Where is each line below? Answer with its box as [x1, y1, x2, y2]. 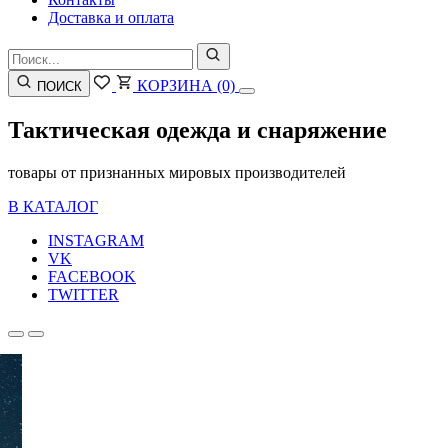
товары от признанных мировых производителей [8, 163, 346, 181]
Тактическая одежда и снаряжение [8, 116, 387, 143]
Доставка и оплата [48, 9, 174, 26]
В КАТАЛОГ [8, 197, 98, 215]
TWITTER [48, 285, 119, 303]
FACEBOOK [48, 267, 136, 285]
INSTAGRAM [48, 231, 144, 249]
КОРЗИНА [137, 77, 213, 94]
